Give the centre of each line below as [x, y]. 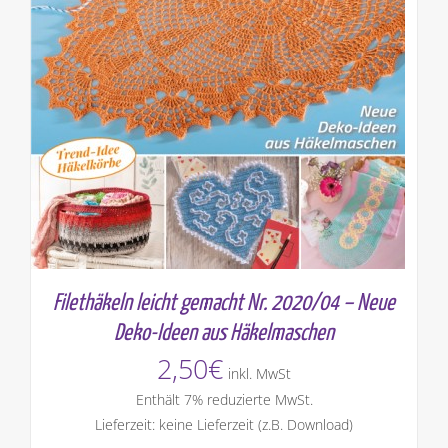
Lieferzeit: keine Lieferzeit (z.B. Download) [224, 425]
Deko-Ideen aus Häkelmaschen [224, 334]
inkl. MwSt [259, 374]
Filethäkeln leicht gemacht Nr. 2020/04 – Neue [224, 304]
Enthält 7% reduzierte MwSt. [224, 400]
